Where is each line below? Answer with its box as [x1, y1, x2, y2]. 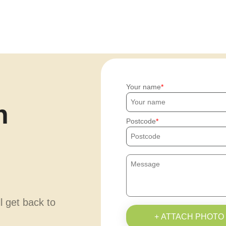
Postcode [126, 117, 156, 125]
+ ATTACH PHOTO [154, 212, 224, 221]
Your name [126, 83, 161, 91]
